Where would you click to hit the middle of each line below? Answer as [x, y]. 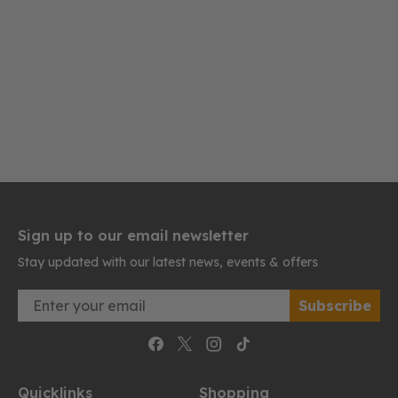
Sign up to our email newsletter [133, 235]
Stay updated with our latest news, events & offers [168, 262]
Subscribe [335, 305]
